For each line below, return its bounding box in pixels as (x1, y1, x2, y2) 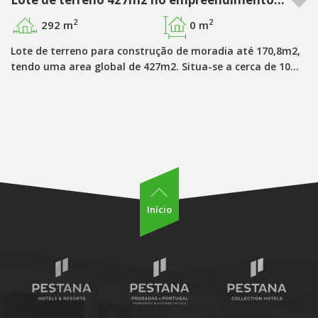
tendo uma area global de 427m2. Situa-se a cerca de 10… (11, 59, 299, 73)
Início (146, 203, 172, 216)
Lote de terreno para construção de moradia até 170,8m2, (11, 43, 300, 57)
